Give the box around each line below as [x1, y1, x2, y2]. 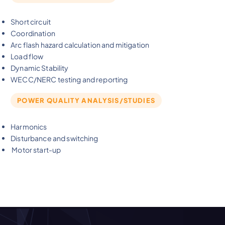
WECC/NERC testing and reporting [11, 75, 128, 84]
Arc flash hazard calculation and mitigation [11, 40, 150, 50]
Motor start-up [11, 145, 61, 154]
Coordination [11, 29, 55, 38]
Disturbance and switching [11, 133, 98, 143]
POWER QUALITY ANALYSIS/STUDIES [17, 96, 156, 104]
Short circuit [11, 17, 51, 27]
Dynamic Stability [11, 63, 69, 73]
